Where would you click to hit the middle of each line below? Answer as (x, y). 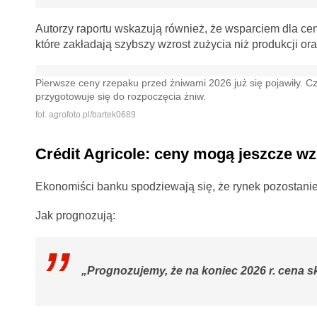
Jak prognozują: (75, 215)
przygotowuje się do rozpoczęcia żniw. (120, 97)
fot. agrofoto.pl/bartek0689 (85, 115)
